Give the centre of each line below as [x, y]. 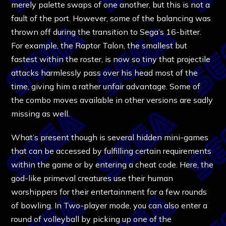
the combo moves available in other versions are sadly [112, 100]
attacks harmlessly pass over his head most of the [105, 72]
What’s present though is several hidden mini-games [110, 137]
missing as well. [41, 113]
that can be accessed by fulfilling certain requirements [111, 151]
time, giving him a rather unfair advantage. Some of [106, 86]
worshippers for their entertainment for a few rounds [109, 191]
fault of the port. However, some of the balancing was [111, 18]
